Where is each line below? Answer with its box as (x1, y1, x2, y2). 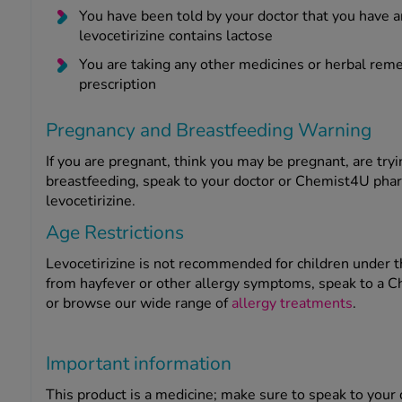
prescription (78, 74, 160, 95)
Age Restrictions (45, 220, 184, 246)
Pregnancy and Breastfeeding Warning (45, 118, 371, 144)
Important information (45, 351, 232, 377)
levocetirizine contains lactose (78, 26, 273, 47)
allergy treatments (231, 293, 353, 314)
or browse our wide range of (45, 293, 232, 314)
